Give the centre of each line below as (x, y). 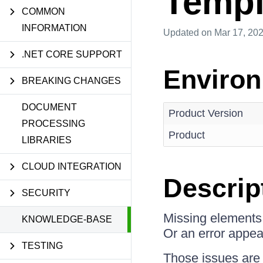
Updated (182, 33)
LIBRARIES (47, 140)
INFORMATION (54, 28)
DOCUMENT (49, 107)
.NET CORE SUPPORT (72, 54)
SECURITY (46, 193)
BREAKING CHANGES (71, 81)
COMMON (43, 11)
